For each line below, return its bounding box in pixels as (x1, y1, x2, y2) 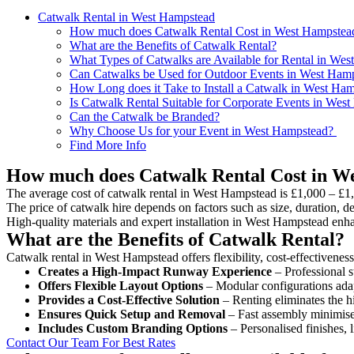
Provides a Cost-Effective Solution (38, 292, 220, 307)
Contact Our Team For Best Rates (6, 335, 175, 349)
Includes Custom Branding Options (38, 321, 228, 335)
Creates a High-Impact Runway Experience (38, 264, 272, 278)
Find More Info (70, 137, 146, 152)
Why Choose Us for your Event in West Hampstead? (70, 123, 337, 137)
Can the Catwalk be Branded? (70, 109, 220, 123)
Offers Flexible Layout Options (38, 278, 203, 292)
